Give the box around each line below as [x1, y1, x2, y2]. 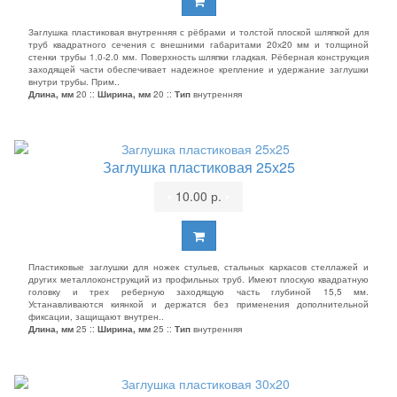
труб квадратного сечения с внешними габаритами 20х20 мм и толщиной [28, 38, 369, 51]
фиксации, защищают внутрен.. [28, 310, 164, 323]
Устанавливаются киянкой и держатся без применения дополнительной [28, 298, 369, 310]
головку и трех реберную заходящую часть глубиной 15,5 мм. [28, 285, 369, 298]
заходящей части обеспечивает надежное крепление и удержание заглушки [28, 63, 369, 75]
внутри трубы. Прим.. [28, 75, 120, 88]
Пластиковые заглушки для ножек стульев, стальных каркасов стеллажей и [28, 261, 369, 273]
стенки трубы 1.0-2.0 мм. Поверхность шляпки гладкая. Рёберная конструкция [28, 51, 369, 63]
